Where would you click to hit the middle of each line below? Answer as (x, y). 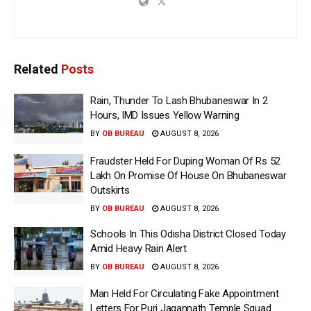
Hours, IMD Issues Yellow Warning (165, 116)
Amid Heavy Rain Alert (138, 248)
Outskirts (110, 190)
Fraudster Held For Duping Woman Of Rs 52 (185, 161)
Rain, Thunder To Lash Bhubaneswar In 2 (179, 101)
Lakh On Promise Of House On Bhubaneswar (188, 175)
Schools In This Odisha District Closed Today (188, 234)
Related (36, 69)
